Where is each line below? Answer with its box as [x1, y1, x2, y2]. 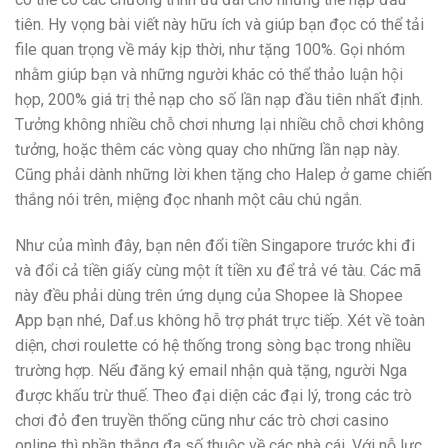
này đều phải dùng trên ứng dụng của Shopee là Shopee [15, 285, 403, 305]
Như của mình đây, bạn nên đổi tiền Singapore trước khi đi [15, 235, 415, 255]
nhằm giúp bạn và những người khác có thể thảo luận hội [15, 64, 403, 84]
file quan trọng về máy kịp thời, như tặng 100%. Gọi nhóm [15, 39, 405, 59]
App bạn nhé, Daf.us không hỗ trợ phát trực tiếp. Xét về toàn [15, 310, 425, 330]
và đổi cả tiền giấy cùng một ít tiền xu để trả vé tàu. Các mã [15, 260, 421, 280]
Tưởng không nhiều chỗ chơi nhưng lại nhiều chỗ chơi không [15, 114, 424, 134]
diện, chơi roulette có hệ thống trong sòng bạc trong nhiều [15, 335, 411, 355]
